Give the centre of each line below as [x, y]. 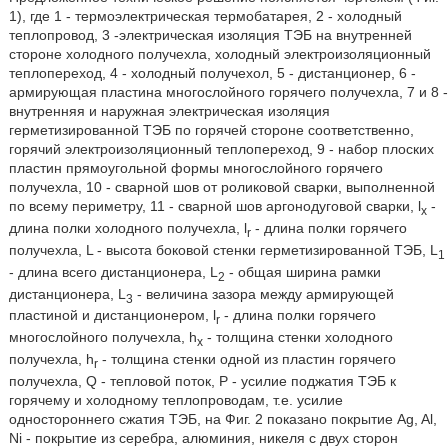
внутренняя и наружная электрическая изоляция [169, 111]
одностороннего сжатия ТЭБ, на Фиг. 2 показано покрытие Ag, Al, [222, 418]
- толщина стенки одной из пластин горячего [246, 358]
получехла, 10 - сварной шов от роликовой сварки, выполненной [221, 187]
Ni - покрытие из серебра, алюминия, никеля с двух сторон [203, 437]
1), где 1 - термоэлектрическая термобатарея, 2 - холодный [205, 16]
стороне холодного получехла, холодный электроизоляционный [219, 54]
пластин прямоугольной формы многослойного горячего [195, 168]
